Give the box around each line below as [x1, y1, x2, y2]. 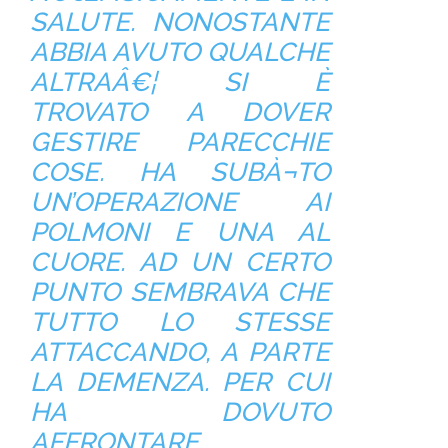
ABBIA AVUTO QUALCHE [29, 36, 331, 67]
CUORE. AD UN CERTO [29, 246, 331, 277]
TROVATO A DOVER [29, 96, 331, 127]
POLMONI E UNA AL [29, 216, 331, 247]
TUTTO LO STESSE [29, 306, 331, 337]
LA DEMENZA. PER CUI [29, 366, 331, 397]
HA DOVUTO [29, 396, 331, 427]
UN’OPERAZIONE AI [29, 186, 331, 217]
